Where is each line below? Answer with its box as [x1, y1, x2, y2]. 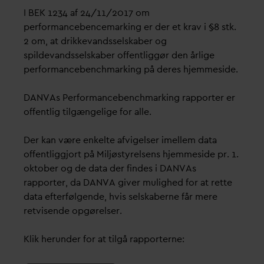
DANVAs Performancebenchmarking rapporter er [24, 91, 235, 104]
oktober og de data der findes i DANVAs [24, 162, 196, 175]
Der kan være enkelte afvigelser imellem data [24, 134, 217, 147]
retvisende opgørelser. [24, 204, 122, 217]
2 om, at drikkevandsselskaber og [24, 35, 167, 48]
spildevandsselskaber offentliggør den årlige [24, 49, 214, 62]
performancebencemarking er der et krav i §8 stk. [24, 21, 236, 34]
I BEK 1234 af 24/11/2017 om [24, 6, 150, 19]
